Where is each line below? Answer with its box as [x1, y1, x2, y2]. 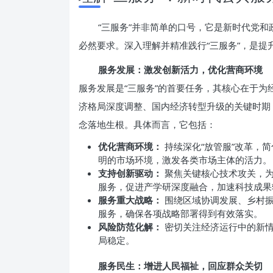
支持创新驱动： [98, 167, 162, 179]
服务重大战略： [98, 194, 162, 206]
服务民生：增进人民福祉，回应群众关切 [98, 260, 263, 272]
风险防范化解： [98, 221, 162, 233]
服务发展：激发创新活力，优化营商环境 [98, 63, 263, 76]
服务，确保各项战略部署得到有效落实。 [98, 207, 263, 219]
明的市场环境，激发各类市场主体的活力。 [98, 154, 272, 166]
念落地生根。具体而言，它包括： [79, 118, 216, 130]
